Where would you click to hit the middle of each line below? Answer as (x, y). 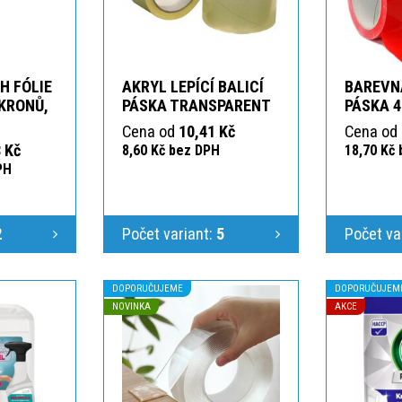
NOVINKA (131, 306)
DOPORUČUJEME (148, 288)
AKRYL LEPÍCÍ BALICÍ (193, 86)
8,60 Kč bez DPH (171, 150)
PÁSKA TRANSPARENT (197, 105)
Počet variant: (169, 233)
